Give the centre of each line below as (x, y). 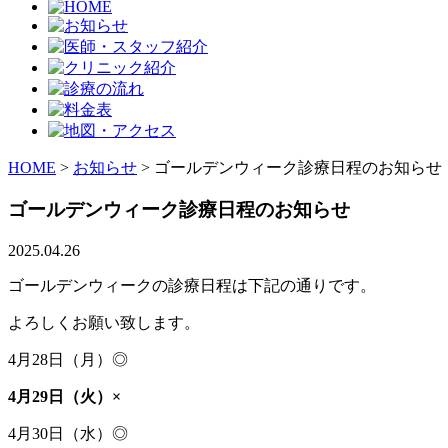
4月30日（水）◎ (68, 434)
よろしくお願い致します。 (104, 323)
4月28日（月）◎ (68, 360)
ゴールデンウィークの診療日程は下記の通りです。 (192, 286)
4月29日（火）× (64, 397)
